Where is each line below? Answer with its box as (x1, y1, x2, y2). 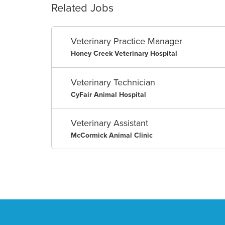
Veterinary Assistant (71, 117, 149, 129)
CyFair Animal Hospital (71, 90, 147, 99)
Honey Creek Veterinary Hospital (71, 49, 178, 58)
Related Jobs (51, 2, 114, 15)
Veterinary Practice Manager (71, 36, 183, 47)
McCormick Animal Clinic (71, 131, 153, 140)
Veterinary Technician (71, 76, 156, 88)
